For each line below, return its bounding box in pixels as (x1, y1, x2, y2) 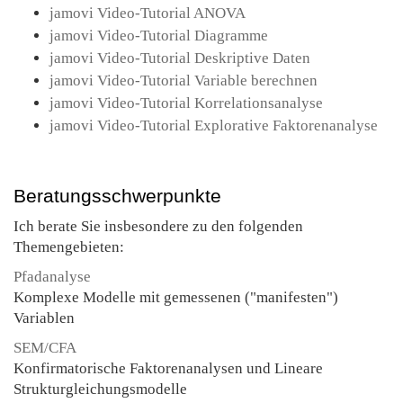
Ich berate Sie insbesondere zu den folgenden (13, 218, 303, 235)
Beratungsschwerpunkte (13, 185, 221, 207)
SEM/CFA (13, 339, 76, 356)
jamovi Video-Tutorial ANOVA (49, 4, 246, 22)
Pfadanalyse (13, 268, 91, 285)
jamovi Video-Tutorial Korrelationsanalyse (49, 94, 323, 112)
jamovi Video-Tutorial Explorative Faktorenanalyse (49, 117, 378, 134)
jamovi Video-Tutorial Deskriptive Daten (49, 49, 310, 67)
